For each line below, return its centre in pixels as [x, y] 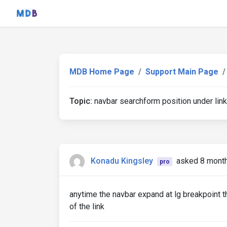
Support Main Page [182, 72]
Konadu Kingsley [122, 161]
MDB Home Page [102, 72]
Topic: [81, 101]
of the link [87, 206]
